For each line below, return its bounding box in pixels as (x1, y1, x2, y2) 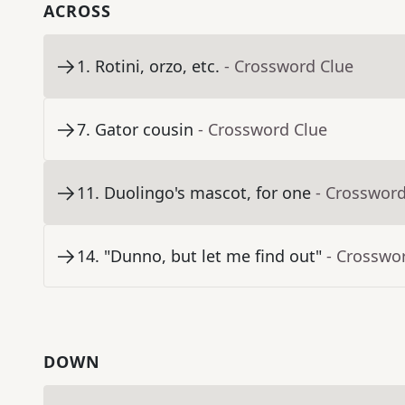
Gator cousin (95, 118, 193, 141)
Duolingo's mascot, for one (104, 182, 311, 204)
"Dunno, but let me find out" (104, 245, 322, 268)
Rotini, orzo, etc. (95, 55, 220, 78)
